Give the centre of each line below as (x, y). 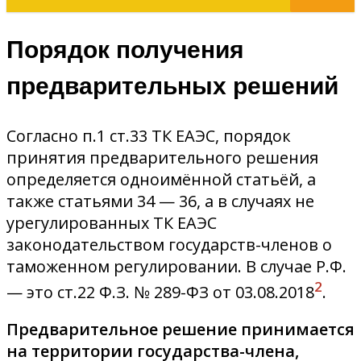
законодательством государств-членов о (169, 244)
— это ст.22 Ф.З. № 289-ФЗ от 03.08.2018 (160, 292)
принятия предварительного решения (162, 157)
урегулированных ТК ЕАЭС (112, 222)
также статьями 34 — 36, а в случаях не (160, 201)
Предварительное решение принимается (180, 330)
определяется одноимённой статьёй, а (161, 179)
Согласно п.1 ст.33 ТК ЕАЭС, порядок (149, 135)
